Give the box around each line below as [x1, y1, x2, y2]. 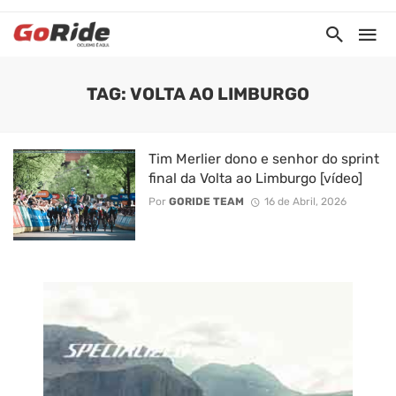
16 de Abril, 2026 [263, 195, 346, 209]
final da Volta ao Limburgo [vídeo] [148, 170, 362, 187]
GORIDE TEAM [168, 195, 244, 209]
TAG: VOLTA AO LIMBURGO [87, 84, 309, 104]
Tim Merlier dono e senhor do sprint [148, 150, 379, 167]
